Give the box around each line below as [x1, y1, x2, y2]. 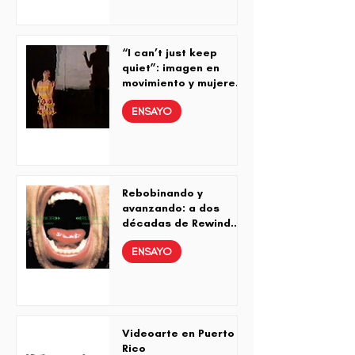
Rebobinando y [122, 186, 203, 200]
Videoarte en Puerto [122, 326, 235, 341]
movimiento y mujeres [122, 76, 242, 90]
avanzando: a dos [122, 201, 219, 216]
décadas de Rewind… [122, 216, 240, 231]
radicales [122, 91, 175, 105]
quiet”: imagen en [122, 61, 219, 75]
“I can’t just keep [122, 46, 217, 60]
